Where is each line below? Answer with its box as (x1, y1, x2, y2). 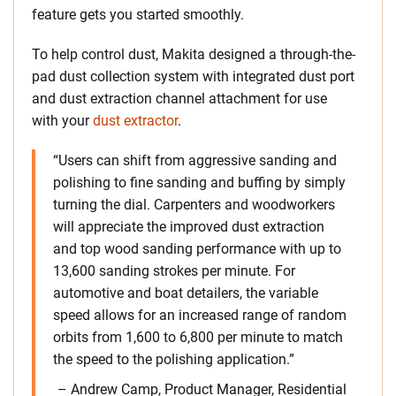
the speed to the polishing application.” (53, 351, 294, 369)
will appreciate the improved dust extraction (53, 218, 324, 236)
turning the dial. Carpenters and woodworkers (53, 196, 335, 214)
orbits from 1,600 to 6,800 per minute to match (53, 329, 343, 346)
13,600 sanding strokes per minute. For (53, 263, 295, 280)
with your (32, 112, 93, 130)
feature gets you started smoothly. (32, 6, 244, 24)
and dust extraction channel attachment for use (32, 90, 327, 108)
